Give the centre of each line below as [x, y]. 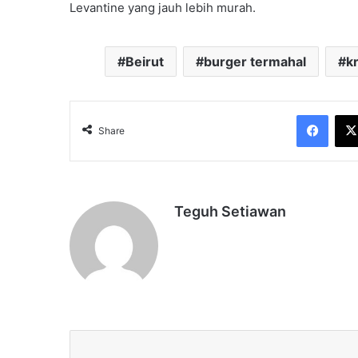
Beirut [144, 62]
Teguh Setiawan [230, 212]
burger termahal [255, 62]
